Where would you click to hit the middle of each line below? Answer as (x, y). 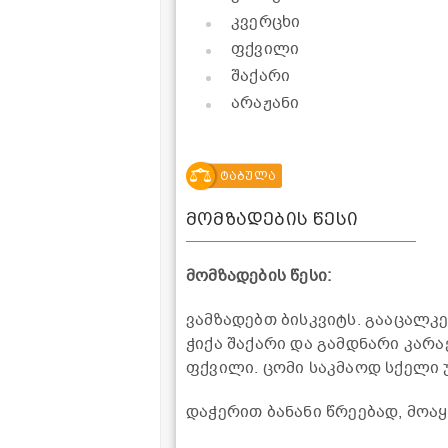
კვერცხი (266, 21)
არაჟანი (265, 102)
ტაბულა (247, 175)
